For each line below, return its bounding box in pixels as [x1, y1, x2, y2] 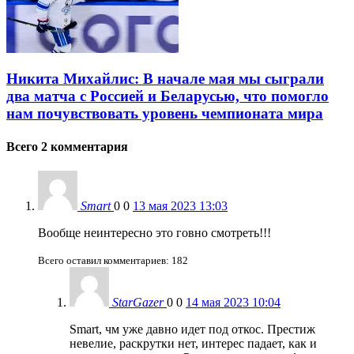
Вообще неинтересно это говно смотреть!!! [38, 225, 271, 239]
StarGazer [112, 295, 164, 309]
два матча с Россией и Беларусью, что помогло [6, 88, 329, 105]
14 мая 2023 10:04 [186, 295, 281, 309]
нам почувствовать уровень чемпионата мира [6, 105, 323, 122]
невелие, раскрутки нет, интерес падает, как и [70, 336, 317, 350]
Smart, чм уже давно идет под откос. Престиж [70, 322, 315, 336]
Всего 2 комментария [6, 139, 128, 153]
